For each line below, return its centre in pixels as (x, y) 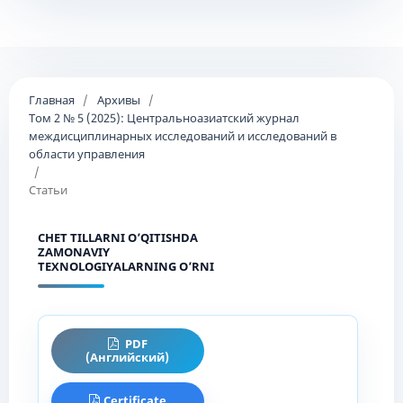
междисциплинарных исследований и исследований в (182, 135)
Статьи (48, 189)
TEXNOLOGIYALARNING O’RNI (125, 266)
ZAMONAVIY (73, 251)
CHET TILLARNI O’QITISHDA (117, 237)
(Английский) (128, 357)
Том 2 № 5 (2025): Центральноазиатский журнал (164, 117)
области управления (86, 153)
